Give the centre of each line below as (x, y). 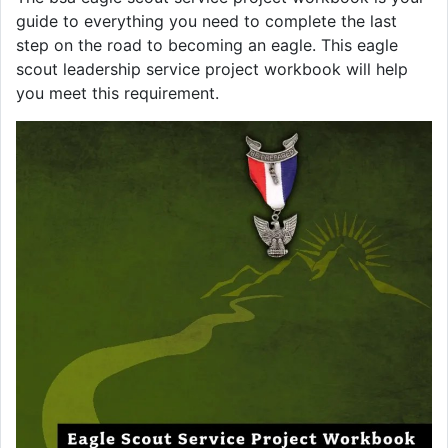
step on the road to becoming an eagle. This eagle (207, 44)
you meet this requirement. (117, 92)
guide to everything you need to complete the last (206, 20)
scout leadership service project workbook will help (212, 68)
